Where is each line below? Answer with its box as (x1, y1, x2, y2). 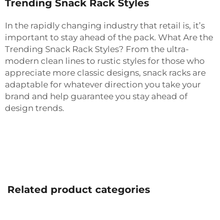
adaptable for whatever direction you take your (5, 79, 201, 89)
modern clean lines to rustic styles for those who (5, 55, 205, 66)
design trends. (5, 103, 64, 113)
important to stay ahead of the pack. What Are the (5, 32, 213, 42)
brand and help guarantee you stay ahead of (5, 91, 188, 101)
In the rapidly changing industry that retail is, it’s (5, 20, 205, 30)
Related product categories (7, 183, 150, 195)
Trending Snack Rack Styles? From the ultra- (5, 44, 189, 54)
